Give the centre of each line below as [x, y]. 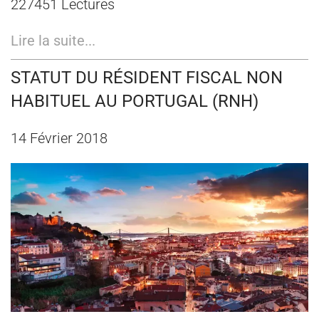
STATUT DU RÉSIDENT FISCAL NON [147, 77]
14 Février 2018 [59, 138]
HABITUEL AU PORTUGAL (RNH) [135, 101]
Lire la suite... [53, 40]
